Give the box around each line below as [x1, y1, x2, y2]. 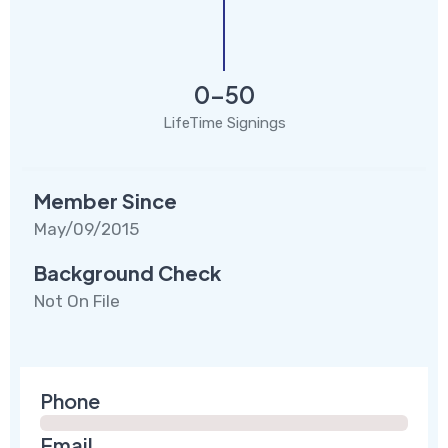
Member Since [34, 187, 177, 213]
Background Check [34, 259, 221, 285]
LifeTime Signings [162, 113, 286, 132]
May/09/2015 [34, 218, 139, 239]
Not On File [34, 290, 120, 311]
